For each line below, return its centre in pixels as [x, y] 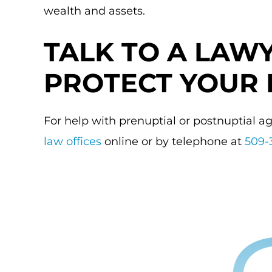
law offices [73, 141]
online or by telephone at [173, 141]
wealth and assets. [94, 11]
